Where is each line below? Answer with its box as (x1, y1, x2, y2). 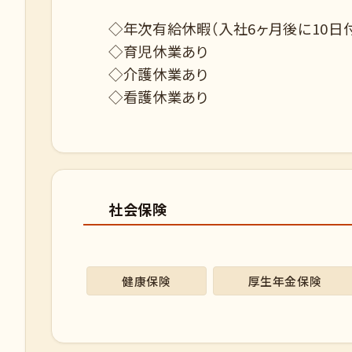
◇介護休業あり (108, 64, 208, 84)
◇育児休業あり (108, 41, 208, 61)
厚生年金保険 (247, 273, 322, 289)
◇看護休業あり (108, 86, 208, 107)
